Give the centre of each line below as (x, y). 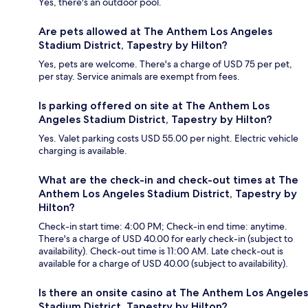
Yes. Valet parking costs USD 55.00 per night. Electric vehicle (168, 139)
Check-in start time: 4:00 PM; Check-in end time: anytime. (163, 227)
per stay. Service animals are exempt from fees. (139, 77)
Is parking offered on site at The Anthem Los (154, 106)
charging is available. (83, 151)
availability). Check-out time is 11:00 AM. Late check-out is (161, 251)
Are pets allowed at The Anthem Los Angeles (155, 32)
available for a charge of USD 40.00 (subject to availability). (163, 264)
